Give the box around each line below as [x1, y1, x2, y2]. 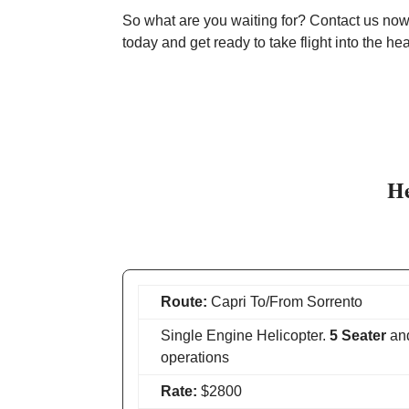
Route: [161, 294, 208, 309]
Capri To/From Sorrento [207, 294, 363, 309]
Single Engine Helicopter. [161, 328, 330, 343]
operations [161, 350, 230, 365]
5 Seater [330, 328, 387, 343]
